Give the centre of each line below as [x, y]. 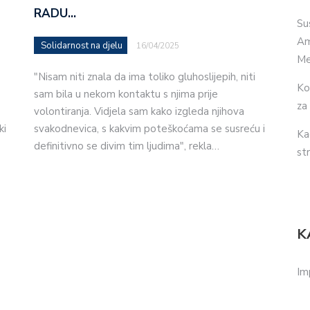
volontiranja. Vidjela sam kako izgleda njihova [139, 111]
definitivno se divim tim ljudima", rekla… [127, 146]
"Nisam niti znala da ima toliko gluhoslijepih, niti [145, 76]
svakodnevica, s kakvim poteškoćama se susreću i [149, 128]
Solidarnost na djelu [82, 45]
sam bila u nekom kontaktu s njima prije [126, 94]
